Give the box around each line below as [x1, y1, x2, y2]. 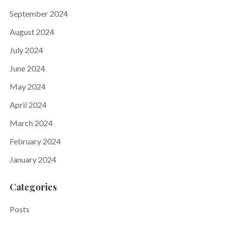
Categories [9, 181, 57, 193]
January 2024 [9, 155, 56, 164]
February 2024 [9, 136, 61, 146]
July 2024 [9, 45, 43, 55]
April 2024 [9, 100, 47, 109]
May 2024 [9, 82, 46, 91]
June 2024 [9, 63, 45, 73]
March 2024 [9, 118, 53, 128]
